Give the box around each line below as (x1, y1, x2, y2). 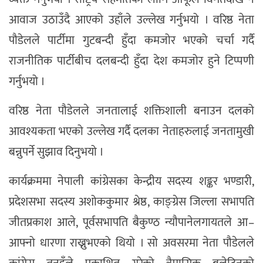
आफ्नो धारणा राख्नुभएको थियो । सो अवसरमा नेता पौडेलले (9, 233, 254, 254)
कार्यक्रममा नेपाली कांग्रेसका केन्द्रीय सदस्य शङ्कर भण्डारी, (9, 171, 254, 192)
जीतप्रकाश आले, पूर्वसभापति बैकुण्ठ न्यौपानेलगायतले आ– (9, 213, 254, 233)
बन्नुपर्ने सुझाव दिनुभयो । (9, 142, 104, 163)
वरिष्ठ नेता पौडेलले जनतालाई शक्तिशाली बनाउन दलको (9, 101, 254, 122)
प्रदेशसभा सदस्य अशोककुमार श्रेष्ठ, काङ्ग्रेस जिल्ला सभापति (9, 192, 254, 213)
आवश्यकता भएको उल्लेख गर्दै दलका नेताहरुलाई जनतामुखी (9, 122, 254, 142)
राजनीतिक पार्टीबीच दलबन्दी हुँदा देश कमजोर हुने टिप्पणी (9, 51, 254, 72)
